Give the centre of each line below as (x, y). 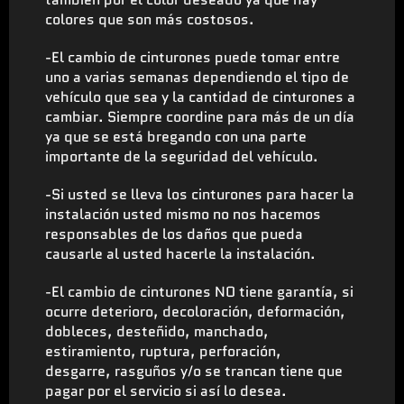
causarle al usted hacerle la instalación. (180, 253)
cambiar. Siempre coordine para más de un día (200, 116)
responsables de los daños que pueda (174, 234)
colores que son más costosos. (150, 19)
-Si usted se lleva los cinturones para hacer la (200, 194)
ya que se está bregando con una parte (176, 136)
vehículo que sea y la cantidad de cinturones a (200, 96)
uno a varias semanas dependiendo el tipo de (197, 77)
